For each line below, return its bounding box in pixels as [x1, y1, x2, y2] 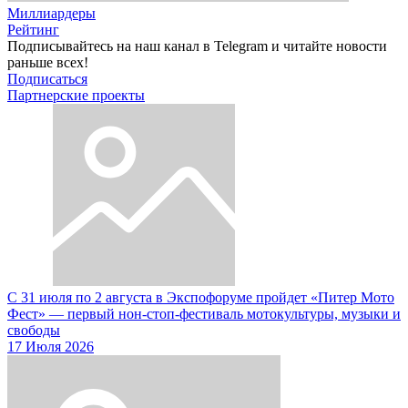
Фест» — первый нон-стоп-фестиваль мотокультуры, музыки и [7, 305, 401, 321]
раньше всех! [7, 54, 88, 70]
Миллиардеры [7, 5, 96, 21]
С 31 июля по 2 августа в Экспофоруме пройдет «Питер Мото [7, 289, 394, 305]
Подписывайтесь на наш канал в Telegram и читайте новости [7, 37, 387, 54]
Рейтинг [7, 21, 59, 37]
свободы [7, 321, 60, 338]
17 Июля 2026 [7, 338, 94, 354]
